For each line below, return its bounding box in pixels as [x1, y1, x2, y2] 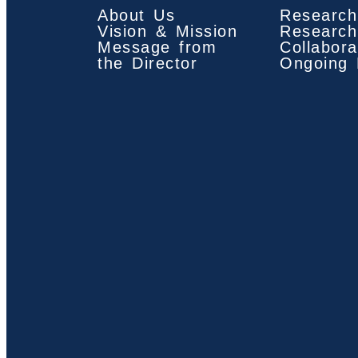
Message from [97, 38, 217, 56]
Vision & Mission [97, 22, 237, 40]
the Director [97, 54, 197, 72]
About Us [97, 6, 175, 24]
